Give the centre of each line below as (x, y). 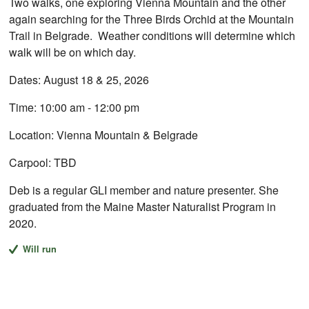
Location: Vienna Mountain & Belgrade (104, 135)
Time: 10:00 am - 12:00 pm (74, 108)
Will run (39, 249)
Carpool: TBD (43, 163)
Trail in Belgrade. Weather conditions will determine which (152, 36)
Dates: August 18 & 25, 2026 (79, 80)
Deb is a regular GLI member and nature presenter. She (144, 190)
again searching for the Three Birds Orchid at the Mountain (152, 19)
